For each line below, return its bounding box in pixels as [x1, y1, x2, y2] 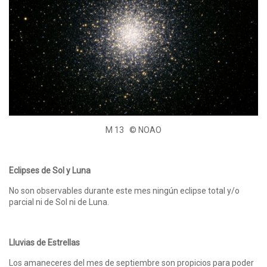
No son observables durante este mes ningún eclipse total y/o [9, 185, 240, 195]
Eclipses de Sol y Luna [9, 165, 91, 175]
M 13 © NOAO [105, 125, 162, 135]
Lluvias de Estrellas [9, 237, 80, 247]
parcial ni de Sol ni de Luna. [9, 197, 109, 207]
